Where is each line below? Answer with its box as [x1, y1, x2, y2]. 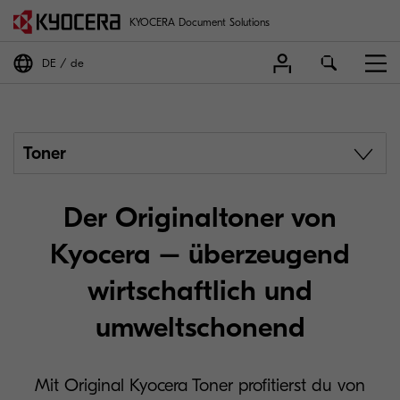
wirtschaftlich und [87, 274, 312, 307]
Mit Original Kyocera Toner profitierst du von [35, 375, 365, 396]
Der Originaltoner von [63, 201, 337, 234]
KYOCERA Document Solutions [129, 15, 270, 29]
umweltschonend [95, 311, 305, 344]
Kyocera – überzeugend [50, 237, 350, 271]
